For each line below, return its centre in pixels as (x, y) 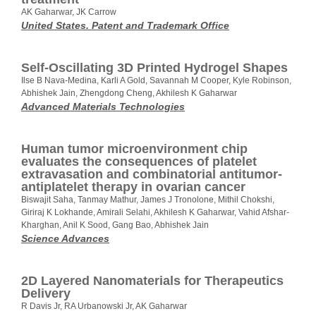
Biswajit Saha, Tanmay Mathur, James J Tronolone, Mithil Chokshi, (148, 200)
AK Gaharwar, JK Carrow (69, 12)
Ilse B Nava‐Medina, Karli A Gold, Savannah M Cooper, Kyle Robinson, (156, 81)
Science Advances (65, 239)
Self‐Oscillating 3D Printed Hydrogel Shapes (154, 68)
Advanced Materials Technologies (103, 107)
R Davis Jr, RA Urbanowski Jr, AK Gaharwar (104, 306)
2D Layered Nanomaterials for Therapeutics (152, 281)
